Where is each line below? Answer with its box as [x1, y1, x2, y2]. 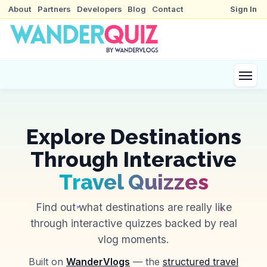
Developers [76, 4, 122, 14]
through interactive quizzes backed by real [30, 217, 237, 230]
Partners [37, 4, 71, 14]
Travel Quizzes [58, 169, 209, 194]
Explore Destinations [26, 124, 241, 149]
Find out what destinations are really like [35, 201, 232, 214]
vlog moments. [98, 233, 169, 246]
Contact [151, 4, 184, 14]
